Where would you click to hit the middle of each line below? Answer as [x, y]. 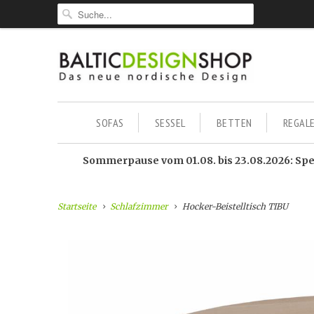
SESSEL [170, 123]
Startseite [77, 206]
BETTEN [234, 123]
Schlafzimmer [139, 206]
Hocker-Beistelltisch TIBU [234, 206]
